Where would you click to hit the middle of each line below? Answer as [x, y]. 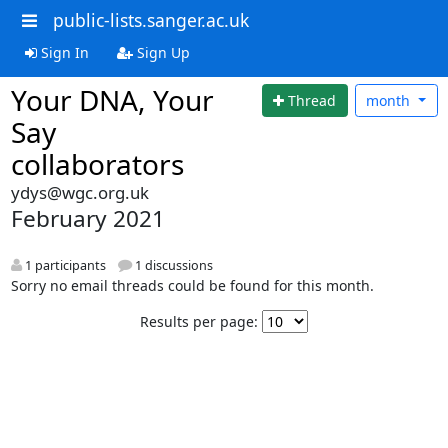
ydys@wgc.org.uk [79, 192]
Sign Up [161, 52]
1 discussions [172, 265]
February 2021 [87, 218]
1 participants [63, 265]
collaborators [97, 163]
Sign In [62, 52]
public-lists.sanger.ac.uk [150, 20]
